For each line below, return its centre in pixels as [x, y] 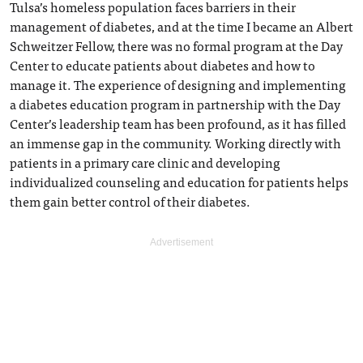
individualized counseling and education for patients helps [179, 181]
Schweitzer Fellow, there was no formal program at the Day [176, 45]
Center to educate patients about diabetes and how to [162, 65]
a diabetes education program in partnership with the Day [175, 104]
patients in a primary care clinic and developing [145, 162]
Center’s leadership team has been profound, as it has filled [178, 123]
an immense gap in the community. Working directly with [175, 143]
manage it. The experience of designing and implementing [178, 84]
